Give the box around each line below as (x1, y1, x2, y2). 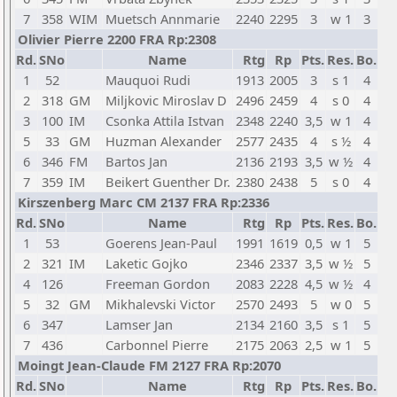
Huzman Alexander (105, 132, 222, 150)
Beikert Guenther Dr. (105, 173, 230, 191)
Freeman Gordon (105, 275, 210, 292)
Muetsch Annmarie (105, 10, 220, 27)
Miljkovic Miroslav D (105, 91, 227, 109)
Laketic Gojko (105, 254, 188, 272)
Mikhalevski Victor (105, 295, 215, 313)
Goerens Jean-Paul (105, 234, 217, 252)
